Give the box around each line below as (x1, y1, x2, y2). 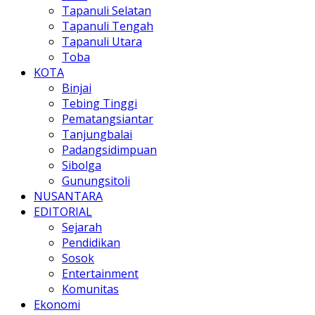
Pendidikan (62, 234, 120, 250)
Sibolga (62, 157, 101, 173)
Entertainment (62, 265, 139, 281)
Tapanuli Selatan (62, 2, 151, 18)
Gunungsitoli (62, 172, 130, 188)
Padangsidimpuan (62, 141, 157, 157)
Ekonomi (34, 296, 80, 312)
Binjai (62, 79, 91, 96)
